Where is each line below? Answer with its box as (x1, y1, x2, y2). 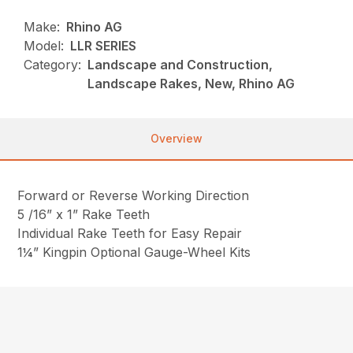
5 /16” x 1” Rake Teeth (17, 206, 150, 222)
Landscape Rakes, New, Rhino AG (87, 75, 295, 91)
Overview (150, 131, 203, 145)
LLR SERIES (70, 37, 137, 54)
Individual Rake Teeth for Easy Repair (17, 225, 243, 241)
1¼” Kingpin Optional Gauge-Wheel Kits (17, 243, 251, 260)
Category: (24, 56, 82, 72)
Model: (24, 37, 65, 54)
